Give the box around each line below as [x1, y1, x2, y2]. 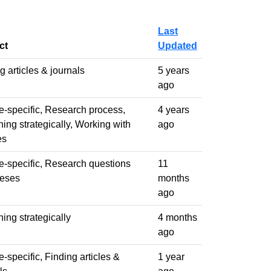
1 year [158, 251, 184, 262]
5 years [158, 65, 189, 76]
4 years [158, 104, 189, 115]
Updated [158, 40, 197, 51]
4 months [158, 212, 197, 223]
